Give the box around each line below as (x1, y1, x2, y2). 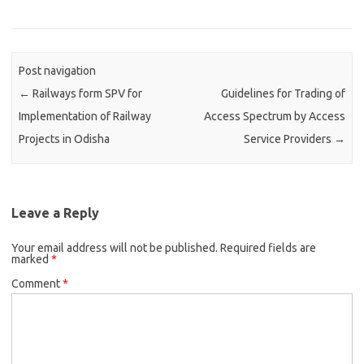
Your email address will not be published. (11, 240, 218, 254)
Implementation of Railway (19, 110, 152, 123)
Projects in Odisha (19, 132, 110, 146)
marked (11, 252, 51, 266)
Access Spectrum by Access (203, 110, 345, 123)
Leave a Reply (11, 205, 99, 220)
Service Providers (243, 132, 334, 146)
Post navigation (19, 64, 97, 78)
